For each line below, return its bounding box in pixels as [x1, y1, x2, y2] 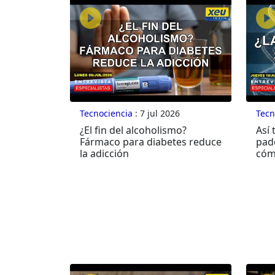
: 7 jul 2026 [133, 107, 180, 120]
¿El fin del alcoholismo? [80, 123, 187, 137]
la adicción [80, 147, 129, 161]
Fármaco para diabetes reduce [80, 135, 222, 149]
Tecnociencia [80, 107, 133, 120]
